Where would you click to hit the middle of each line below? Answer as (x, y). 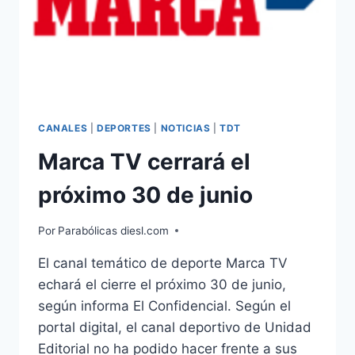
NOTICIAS (185, 128)
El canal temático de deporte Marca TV (163, 263)
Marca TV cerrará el (144, 162)
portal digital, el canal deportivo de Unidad (175, 327)
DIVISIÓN (121, 8)
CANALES (63, 128)
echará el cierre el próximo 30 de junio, (162, 284)
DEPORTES (124, 128)
